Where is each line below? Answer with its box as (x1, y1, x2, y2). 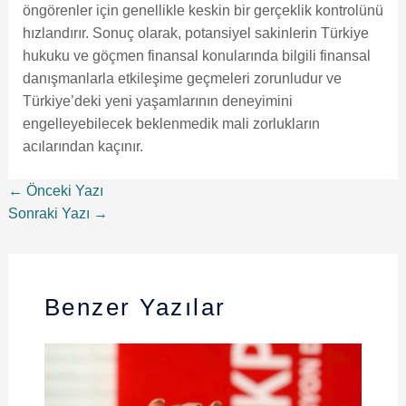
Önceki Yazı (22, 183, 103, 199)
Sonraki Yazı (7, 206, 93, 222)
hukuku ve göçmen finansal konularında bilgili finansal (22, 48, 371, 64)
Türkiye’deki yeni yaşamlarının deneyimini (22, 93, 293, 110)
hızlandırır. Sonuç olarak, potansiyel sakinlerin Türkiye (22, 25, 369, 42)
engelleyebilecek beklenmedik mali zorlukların (22, 116, 320, 132)
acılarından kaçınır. (22, 139, 143, 155)
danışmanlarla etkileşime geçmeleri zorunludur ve (22, 71, 342, 87)
